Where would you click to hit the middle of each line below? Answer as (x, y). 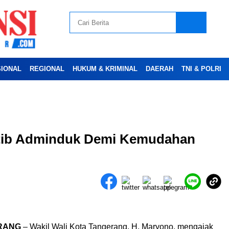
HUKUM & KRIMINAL (105, 69)
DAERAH (159, 69)
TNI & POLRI (201, 69)
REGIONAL (47, 69)
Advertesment (84, 118)
